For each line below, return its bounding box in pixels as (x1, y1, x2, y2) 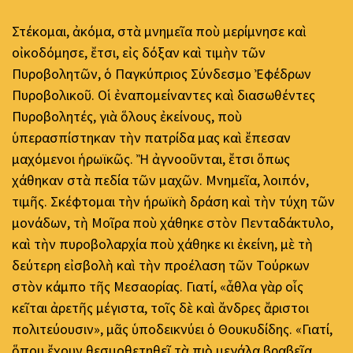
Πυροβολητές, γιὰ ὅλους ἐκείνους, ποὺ (12, 106, 242, 125)
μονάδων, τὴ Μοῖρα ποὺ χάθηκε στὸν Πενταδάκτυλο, (12, 213, 333, 232)
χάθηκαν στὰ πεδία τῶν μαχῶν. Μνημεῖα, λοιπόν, (12, 170, 309, 189)
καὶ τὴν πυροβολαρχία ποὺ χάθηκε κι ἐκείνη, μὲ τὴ (12, 234, 313, 253)
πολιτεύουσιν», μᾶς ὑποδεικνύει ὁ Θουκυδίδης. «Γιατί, (12, 319, 333, 338)
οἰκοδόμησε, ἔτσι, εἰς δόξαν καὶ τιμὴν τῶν (12, 43, 266, 61)
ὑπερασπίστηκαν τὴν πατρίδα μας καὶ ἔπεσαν (12, 128, 291, 147)
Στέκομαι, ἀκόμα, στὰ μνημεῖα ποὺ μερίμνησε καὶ (12, 21, 307, 40)
